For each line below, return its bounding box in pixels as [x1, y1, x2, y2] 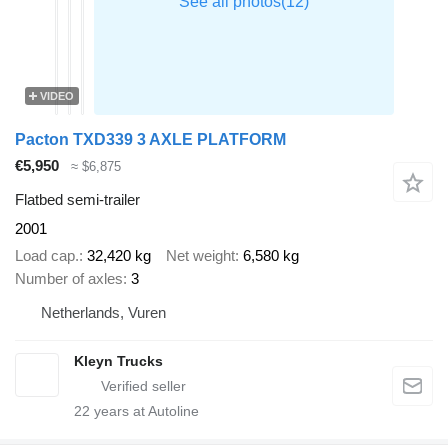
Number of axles [15, 269, 123, 287]
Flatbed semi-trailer [15, 191, 140, 209]
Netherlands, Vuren [41, 303, 166, 321]
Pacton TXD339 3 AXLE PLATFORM [15, 130, 286, 148]
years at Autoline [90, 402, 199, 419]
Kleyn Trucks [74, 352, 163, 369]
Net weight [166, 246, 235, 264]
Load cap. [15, 246, 79, 264]
